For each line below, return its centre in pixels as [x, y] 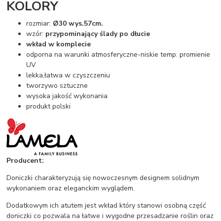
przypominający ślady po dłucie [98, 34]
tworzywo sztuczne [57, 86]
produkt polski [49, 107]
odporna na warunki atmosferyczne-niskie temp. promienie [118, 55]
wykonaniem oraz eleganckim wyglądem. [71, 188]
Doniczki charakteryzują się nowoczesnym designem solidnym [103, 178]
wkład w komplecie [59, 44]
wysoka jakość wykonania [67, 96]
